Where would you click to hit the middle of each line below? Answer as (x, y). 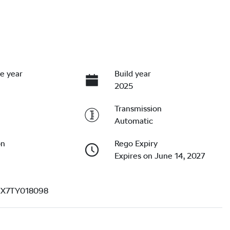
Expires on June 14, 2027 (159, 156)
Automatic (133, 121)
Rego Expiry (136, 143)
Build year (132, 73)
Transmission (138, 108)
